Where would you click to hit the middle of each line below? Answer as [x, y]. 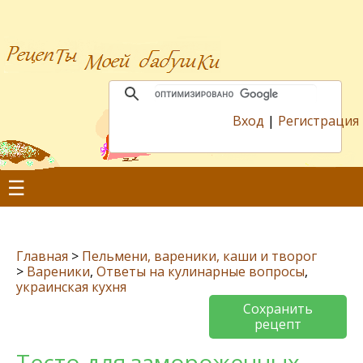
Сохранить [278, 309]
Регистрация [318, 121]
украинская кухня [71, 287]
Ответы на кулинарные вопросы [201, 271]
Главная [42, 256]
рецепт [278, 324]
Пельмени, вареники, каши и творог [199, 256]
